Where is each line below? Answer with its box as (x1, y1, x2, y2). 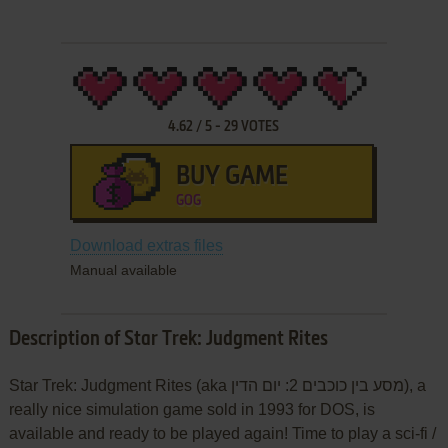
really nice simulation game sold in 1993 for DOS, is (8, 400, 375, 418)
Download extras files (69, 236, 223, 254)
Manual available (69, 261, 177, 278)
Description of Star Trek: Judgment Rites (8, 329, 328, 350)
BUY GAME (175, 163, 288, 190)
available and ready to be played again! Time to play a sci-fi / (8, 424, 436, 442)
